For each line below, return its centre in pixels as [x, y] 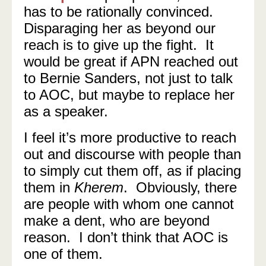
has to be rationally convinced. [121, 12]
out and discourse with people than [132, 154]
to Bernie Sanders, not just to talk [128, 78]
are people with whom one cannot [129, 204]
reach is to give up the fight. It [119, 45]
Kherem [99, 187]
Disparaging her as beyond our [120, 28]
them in [49, 187]
